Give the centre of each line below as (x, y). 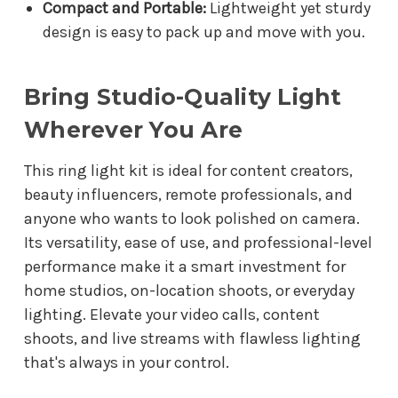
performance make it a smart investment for (185, 266)
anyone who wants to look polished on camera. (192, 218)
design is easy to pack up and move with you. (203, 32)
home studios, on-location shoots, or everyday (189, 290)
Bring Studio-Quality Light (183, 96)
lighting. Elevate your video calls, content (172, 314)
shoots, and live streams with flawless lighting (192, 338)
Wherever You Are (133, 129)
